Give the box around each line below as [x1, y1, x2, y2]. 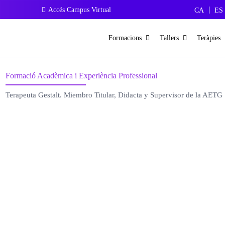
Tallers [160, 34, 179, 42]
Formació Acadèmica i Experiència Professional [5, 71, 157, 80]
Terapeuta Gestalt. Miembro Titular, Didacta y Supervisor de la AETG [5, 91, 222, 99]
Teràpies [197, 34, 221, 42]
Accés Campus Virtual [48, 6, 111, 14]
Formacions [108, 34, 142, 42]
